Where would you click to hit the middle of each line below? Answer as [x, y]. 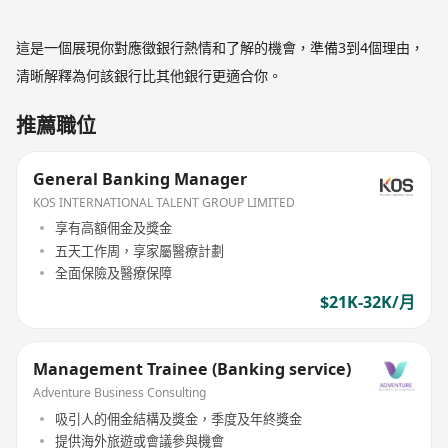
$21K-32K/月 [367, 302]
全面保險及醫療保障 [114, 272]
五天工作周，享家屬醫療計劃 [140, 250]
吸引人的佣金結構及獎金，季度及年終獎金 [179, 418]
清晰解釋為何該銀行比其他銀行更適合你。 [149, 75]
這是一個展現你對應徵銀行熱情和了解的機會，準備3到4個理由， [220, 47]
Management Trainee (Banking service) [192, 369]
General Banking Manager [140, 179]
